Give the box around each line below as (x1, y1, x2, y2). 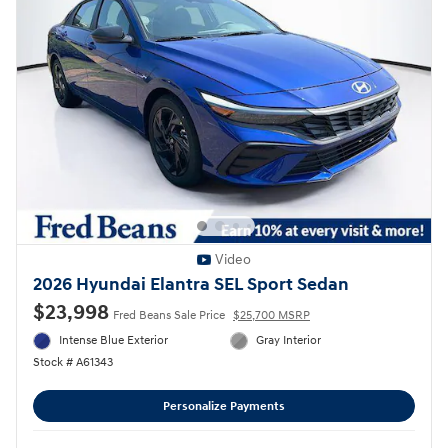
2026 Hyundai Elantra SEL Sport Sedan (33, 274, 349, 296)
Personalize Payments (163, 398, 285, 414)
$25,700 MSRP (233, 308, 310, 323)
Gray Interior (256, 333, 322, 348)
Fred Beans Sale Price (113, 308, 225, 323)
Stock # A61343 (33, 355, 113, 371)
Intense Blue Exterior (59, 333, 169, 348)
